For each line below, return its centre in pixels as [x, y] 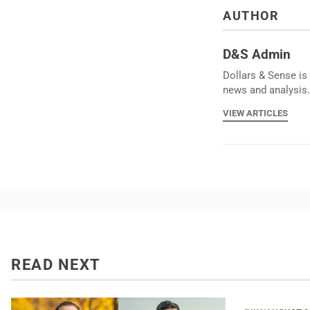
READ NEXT [56, 264]
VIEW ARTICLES [255, 113]
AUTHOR [251, 16]
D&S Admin [257, 54]
